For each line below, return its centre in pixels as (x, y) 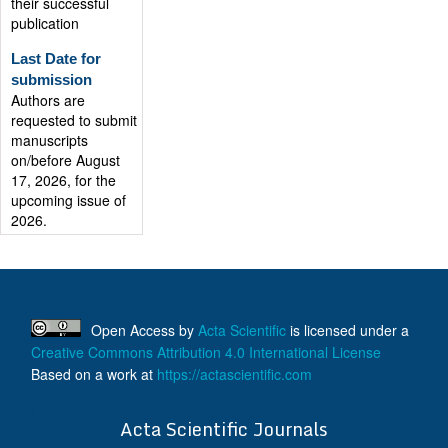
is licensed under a (347, 330)
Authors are (48, 92)
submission (51, 71)
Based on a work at (94, 374)
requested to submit (74, 112)
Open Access (133, 330)
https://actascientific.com (234, 374)
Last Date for (56, 50)
